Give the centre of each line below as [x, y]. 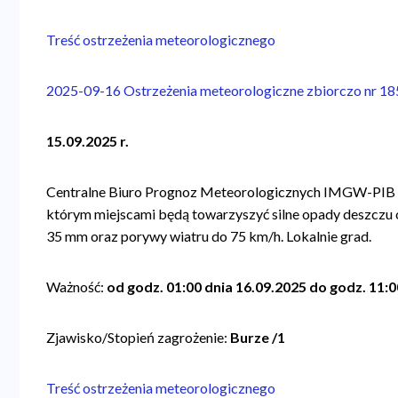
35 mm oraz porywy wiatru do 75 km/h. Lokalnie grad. [209, 235]
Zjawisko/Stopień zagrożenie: [137, 337]
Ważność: [76, 286]
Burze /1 [257, 337]
